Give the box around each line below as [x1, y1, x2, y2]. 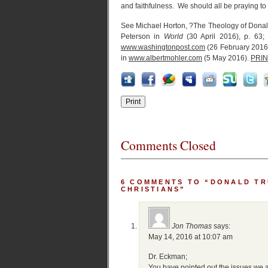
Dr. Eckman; [148, 252, 187, 261]
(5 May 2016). [202, 54, 251, 62]
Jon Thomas [172, 222, 212, 230]
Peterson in [121, 32, 164, 41]
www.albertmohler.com [129, 54, 202, 62]
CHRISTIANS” [121, 185, 186, 193]
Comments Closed [121, 136, 216, 154]
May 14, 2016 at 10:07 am [148, 233, 233, 241]
